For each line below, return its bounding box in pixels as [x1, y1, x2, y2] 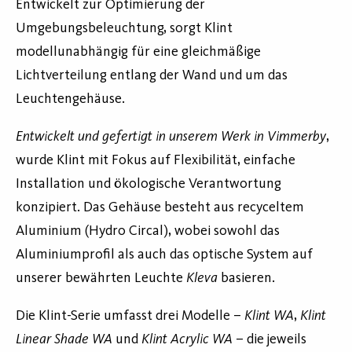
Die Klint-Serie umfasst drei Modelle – [16, 308, 244, 323]
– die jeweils [233, 332, 306, 346]
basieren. [218, 270, 275, 285]
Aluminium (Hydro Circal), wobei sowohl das [16, 223, 280, 238]
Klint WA [244, 308, 294, 323]
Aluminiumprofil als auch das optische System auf [16, 247, 313, 262]
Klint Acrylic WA [141, 332, 233, 346]
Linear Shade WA [16, 332, 112, 346]
